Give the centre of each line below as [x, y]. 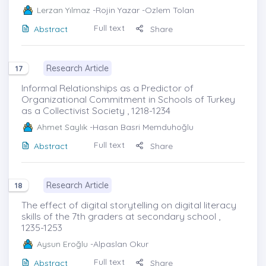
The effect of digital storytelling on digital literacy [129, 205]
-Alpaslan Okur [118, 244]
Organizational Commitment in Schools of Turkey [128, 99]
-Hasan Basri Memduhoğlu [140, 127]
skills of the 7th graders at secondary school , [121, 216]
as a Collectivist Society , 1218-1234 [96, 110]
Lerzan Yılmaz [64, 10]
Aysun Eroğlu [62, 244]
